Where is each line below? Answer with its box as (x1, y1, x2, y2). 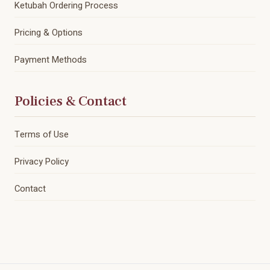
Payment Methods (14, 54, 87, 67)
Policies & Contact (14, 92, 127, 111)
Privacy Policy (14, 155, 69, 169)
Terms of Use (14, 128, 69, 142)
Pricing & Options (14, 27, 83, 40)
